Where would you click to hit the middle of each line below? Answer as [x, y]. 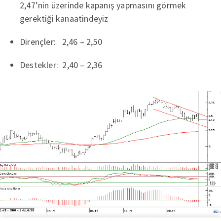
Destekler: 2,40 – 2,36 [61, 65]
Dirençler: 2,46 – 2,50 [61, 42]
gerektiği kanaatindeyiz [64, 18]
